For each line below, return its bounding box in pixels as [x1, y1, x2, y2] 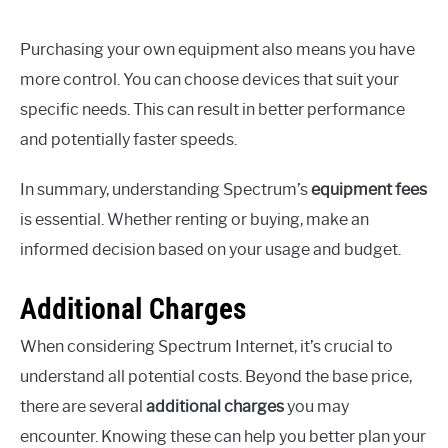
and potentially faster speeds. [20, 130, 237, 150]
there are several [20, 397, 146, 417]
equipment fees [311, 180, 427, 200]
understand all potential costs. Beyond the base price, [20, 367, 412, 387]
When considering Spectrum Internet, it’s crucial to [20, 337, 393, 357]
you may [284, 397, 349, 417]
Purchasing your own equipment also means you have [20, 40, 415, 60]
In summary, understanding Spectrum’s [20, 180, 311, 200]
